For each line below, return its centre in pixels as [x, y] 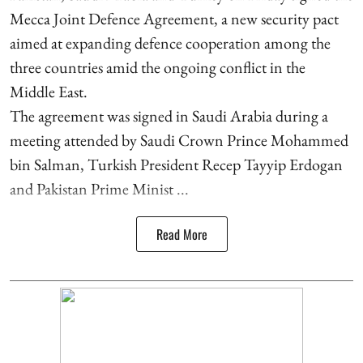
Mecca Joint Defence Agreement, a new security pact [174, 19]
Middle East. [49, 92]
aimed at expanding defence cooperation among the [170, 43]
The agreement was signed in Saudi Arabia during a [169, 116]
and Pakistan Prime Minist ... [99, 189]
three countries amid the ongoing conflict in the [158, 67]
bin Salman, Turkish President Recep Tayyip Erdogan [176, 164]
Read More [181, 234]
